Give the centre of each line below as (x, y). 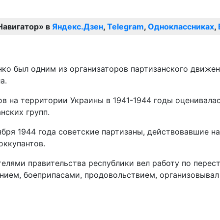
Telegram (125, 26)
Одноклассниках (181, 26)
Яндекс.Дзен (78, 26)
